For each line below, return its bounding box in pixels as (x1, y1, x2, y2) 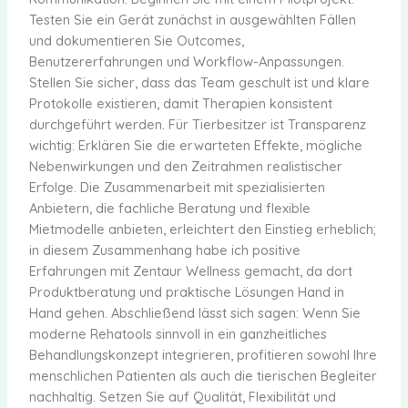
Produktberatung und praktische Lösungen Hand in (28, 282, 344, 301)
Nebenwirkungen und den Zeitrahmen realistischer (28, 157, 342, 175)
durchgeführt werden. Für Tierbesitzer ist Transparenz (28, 115, 366, 133)
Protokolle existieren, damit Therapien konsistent (28, 94, 332, 112)
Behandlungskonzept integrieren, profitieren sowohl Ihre (28, 345, 377, 363)
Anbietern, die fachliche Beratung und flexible (28, 199, 311, 217)
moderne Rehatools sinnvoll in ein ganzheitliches (28, 324, 327, 342)
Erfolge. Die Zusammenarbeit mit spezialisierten (28, 178, 325, 196)
